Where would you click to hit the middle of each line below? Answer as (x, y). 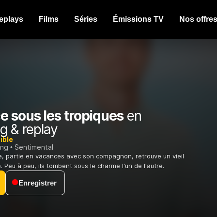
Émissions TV (138, 19)
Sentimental (34, 147)
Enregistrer (38, 183)
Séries (86, 19)
